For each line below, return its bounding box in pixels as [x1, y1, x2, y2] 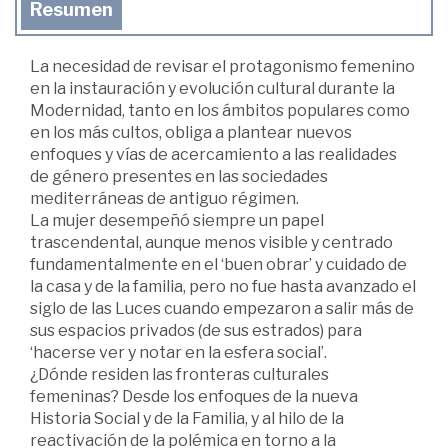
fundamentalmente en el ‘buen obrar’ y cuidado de [30, 255, 407, 274]
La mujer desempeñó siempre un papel [30, 211, 324, 230]
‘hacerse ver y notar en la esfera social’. [30, 343, 327, 362]
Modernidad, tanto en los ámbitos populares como [30, 101, 410, 120]
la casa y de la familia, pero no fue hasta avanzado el [30, 277, 416, 296]
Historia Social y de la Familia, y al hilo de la [30, 409, 344, 428]
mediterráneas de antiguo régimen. [30, 189, 299, 208]
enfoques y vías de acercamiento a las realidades [30, 145, 397, 164]
